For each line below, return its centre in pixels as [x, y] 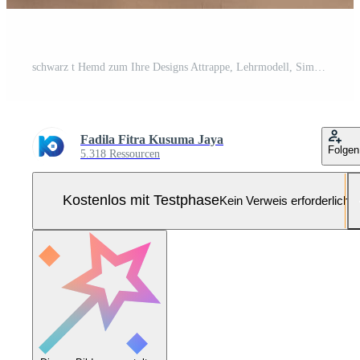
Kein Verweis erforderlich [284, 201]
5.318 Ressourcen [120, 153]
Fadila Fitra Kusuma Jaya [152, 139]
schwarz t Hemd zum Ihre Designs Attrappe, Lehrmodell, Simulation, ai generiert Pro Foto [320, 67]
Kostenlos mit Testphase [141, 200]
